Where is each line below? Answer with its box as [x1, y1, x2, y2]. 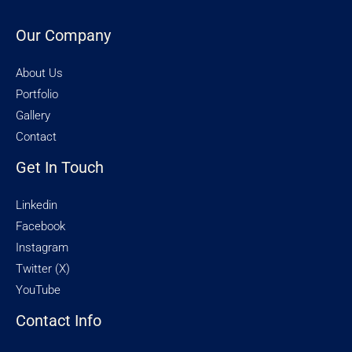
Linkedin [16, 197, 57, 212]
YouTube [16, 282, 60, 297]
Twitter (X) [16, 261, 70, 276]
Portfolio [16, 86, 58, 101]
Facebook [16, 218, 65, 233]
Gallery [16, 108, 50, 123]
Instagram [16, 240, 68, 255]
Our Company [16, 25, 111, 45]
